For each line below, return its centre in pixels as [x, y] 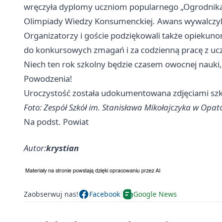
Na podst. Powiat [56, 121]
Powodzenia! [48, 78]
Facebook [105, 194]
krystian [62, 148]
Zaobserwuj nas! [51, 194]
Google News [155, 194]
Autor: [35, 148]
